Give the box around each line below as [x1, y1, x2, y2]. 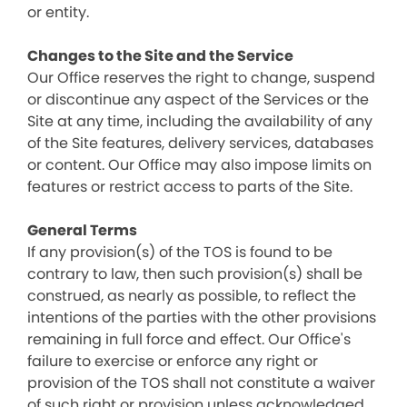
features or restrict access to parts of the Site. [27, 176, 352, 197]
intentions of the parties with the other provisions [27, 307, 376, 328]
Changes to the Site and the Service [27, 45, 293, 66]
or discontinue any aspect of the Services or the [27, 89, 369, 110]
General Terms [27, 220, 137, 241]
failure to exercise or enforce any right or [27, 351, 318, 372]
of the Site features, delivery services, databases [27, 133, 373, 154]
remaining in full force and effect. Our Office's [27, 329, 351, 350]
